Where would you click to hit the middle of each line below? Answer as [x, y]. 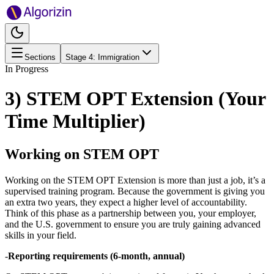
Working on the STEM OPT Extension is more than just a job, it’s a [135, 180]
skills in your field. [41, 235]
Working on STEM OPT [82, 154]
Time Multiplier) [75, 121]
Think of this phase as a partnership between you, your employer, [131, 213]
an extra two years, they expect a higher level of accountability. [126, 202]
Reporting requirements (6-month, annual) [96, 256]
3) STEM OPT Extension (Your [135, 99]
